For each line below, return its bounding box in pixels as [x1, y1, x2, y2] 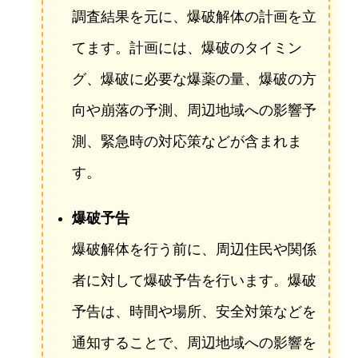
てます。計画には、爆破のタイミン [71, 40, 302, 57]
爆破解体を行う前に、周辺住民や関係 [71, 241, 316, 258]
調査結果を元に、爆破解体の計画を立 [71, 9, 316, 26]
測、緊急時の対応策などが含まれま [71, 133, 302, 150]
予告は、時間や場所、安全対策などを [71, 304, 316, 320]
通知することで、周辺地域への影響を [71, 335, 316, 352]
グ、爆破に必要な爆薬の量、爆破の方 [71, 71, 316, 88]
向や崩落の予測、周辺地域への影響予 [71, 102, 316, 119]
